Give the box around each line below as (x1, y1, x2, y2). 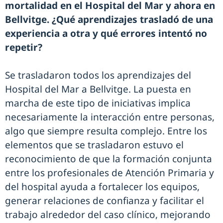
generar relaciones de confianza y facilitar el (5, 194, 204, 208)
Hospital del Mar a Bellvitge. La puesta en (5, 83, 191, 96)
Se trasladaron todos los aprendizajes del (5, 69, 191, 82)
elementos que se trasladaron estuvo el (5, 138, 184, 152)
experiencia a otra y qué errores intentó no (5, 27, 207, 40)
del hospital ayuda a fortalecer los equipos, (5, 180, 200, 194)
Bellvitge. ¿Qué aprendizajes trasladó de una (5, 13, 213, 26)
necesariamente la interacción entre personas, (5, 111, 215, 124)
